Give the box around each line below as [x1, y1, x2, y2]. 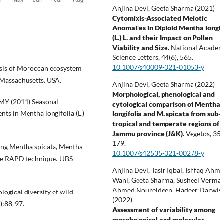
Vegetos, [186, 129, 213, 137]
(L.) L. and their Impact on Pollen [112, 33, 213, 42]
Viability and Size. [112, 43, 171, 52]
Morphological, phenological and [112, 89, 215, 98]
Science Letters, [112, 53, 162, 61]
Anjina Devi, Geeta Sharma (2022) [112, 80, 215, 88]
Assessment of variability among [112, 205, 216, 214]
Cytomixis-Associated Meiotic [112, 13, 208, 22]
